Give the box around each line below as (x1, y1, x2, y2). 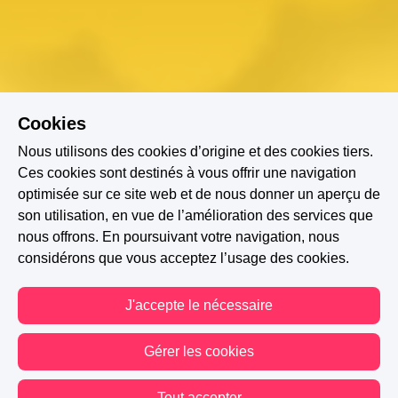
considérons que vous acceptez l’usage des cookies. (18, 251, 349, 266)
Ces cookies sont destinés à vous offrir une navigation (18, 165, 356, 180)
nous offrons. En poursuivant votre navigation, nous (18, 229, 339, 244)
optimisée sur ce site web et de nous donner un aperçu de (18, 187, 380, 202)
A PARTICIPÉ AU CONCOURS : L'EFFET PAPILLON (45, 359, 353, 376)
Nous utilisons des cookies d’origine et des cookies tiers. (18, 144, 373, 159)
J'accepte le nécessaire (125, 298, 273, 313)
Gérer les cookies (144, 344, 254, 359)
